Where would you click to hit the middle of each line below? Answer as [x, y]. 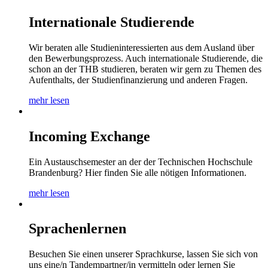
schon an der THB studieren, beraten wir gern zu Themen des [145, 69]
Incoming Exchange [89, 136]
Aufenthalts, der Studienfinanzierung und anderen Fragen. [138, 80]
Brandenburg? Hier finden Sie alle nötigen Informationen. [138, 172]
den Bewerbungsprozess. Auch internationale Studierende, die [146, 58]
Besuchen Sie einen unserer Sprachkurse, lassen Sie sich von [143, 254]
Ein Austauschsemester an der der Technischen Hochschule [141, 162]
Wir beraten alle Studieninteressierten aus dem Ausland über [141, 47]
